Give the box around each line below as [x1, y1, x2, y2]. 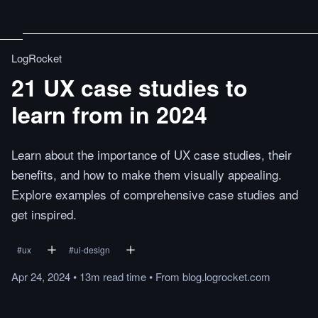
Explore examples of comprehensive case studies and [11, 185, 298, 203]
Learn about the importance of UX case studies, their [11, 146, 292, 163]
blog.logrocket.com [182, 269, 270, 284]
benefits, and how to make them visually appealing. [11, 165, 282, 183]
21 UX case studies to [11, 71, 248, 104]
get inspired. [11, 205, 77, 223]
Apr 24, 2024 [11, 269, 70, 284]
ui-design [74, 243, 110, 256]
